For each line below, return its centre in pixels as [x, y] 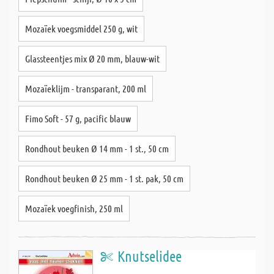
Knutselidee [150, 256]
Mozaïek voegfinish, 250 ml [74, 208]
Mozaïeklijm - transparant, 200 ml [86, 88]
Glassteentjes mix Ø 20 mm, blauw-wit [92, 58]
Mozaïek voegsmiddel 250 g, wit [81, 28]
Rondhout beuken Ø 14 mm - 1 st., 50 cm [97, 148]
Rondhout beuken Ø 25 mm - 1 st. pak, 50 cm [104, 178]
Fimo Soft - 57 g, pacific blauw [78, 118]
